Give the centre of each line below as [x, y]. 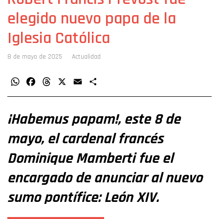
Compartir [115, 82]
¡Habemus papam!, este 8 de [94, 119]
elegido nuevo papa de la [92, 19]
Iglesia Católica [59, 38]
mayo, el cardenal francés [85, 139]
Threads [65, 82]
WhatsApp [37, 82]
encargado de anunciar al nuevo [105, 178]
